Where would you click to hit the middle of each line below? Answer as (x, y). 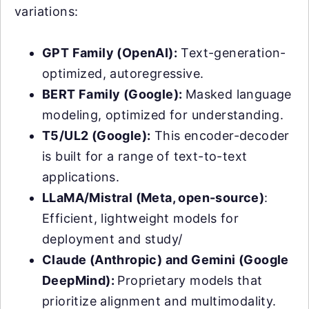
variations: (47, 12)
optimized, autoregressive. (123, 74)
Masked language (238, 94)
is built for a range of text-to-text (145, 157)
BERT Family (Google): (114, 94)
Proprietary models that (190, 281)
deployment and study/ (112, 239)
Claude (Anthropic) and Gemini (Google (166, 260)
